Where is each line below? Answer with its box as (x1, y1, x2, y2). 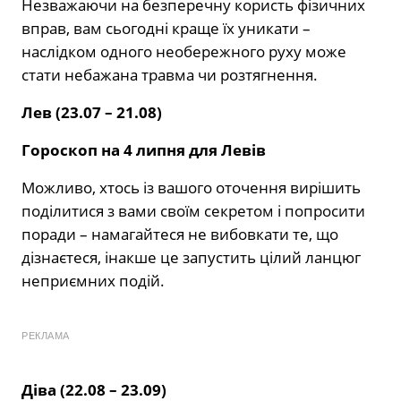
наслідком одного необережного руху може (21, 41, 346, 63)
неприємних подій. (21, 270, 165, 292)
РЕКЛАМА (21, 330, 70, 342)
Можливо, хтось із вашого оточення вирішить (21, 177, 361, 199)
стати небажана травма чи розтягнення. (21, 64, 318, 86)
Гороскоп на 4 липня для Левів (21, 140, 266, 161)
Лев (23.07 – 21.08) (21, 102, 162, 124)
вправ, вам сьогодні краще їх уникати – (21, 18, 311, 39)
